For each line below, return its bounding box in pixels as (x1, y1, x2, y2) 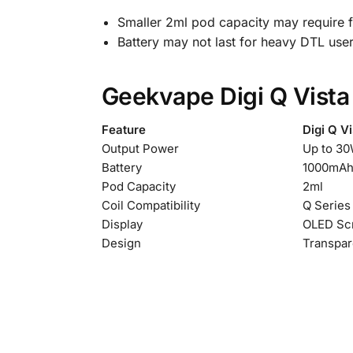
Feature (101, 122, 146, 138)
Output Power (101, 141, 179, 157)
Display (101, 217, 143, 232)
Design (101, 236, 141, 251)
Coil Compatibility (101, 198, 200, 214)
